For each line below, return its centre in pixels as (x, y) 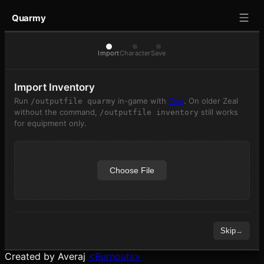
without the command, (57, 112)
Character (135, 53)
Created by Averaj (45, 256)
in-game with (141, 101)
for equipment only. (50, 123)
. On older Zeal (211, 101)
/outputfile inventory (149, 112)
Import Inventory (55, 87)
